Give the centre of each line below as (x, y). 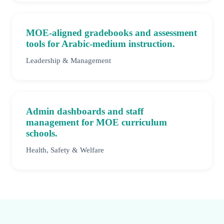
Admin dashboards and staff (85, 111)
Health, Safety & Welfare (65, 150)
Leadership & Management (68, 60)
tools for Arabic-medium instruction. (100, 44)
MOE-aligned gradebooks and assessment (111, 33)
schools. (42, 133)
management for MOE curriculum (96, 122)
